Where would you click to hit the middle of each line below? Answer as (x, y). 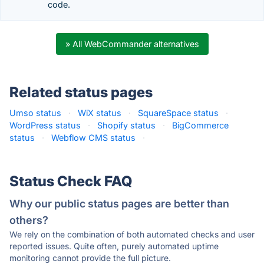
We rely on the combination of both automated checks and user (132, 234)
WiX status (100, 113)
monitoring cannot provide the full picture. (90, 258)
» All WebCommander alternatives (132, 44)
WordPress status (45, 125)
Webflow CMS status (93, 138)
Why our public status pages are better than (119, 204)
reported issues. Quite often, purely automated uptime (114, 246)
